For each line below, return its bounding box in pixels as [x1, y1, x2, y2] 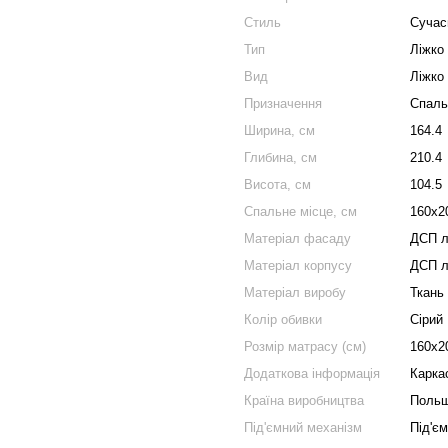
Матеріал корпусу [244, 258, 352, 273]
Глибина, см [244, 150, 317, 165]
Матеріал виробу [244, 285, 346, 300]
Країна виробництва [244, 393, 364, 408]
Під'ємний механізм [244, 420, 362, 435]
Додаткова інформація [244, 366, 380, 381]
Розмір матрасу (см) [244, 339, 366, 354]
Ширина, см [244, 123, 315, 138]
